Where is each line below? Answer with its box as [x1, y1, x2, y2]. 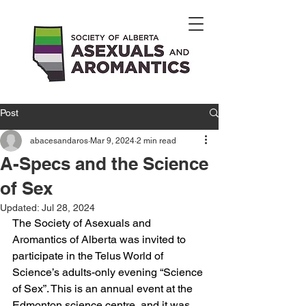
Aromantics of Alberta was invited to [12, 233, 189, 246]
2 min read [137, 136, 176, 145]
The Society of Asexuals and [12, 217, 154, 229]
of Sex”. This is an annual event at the [12, 282, 195, 295]
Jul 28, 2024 [42, 202, 95, 213]
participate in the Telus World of [12, 249, 166, 262]
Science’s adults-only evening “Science [12, 266, 206, 279]
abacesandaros [30, 136, 88, 145]
